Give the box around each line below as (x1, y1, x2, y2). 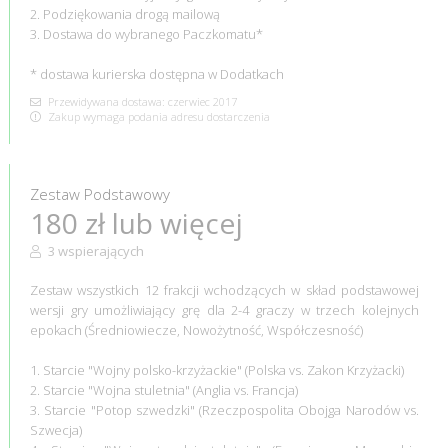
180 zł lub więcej (29, 203, 243, 242)
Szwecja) (29, 420, 82, 439)
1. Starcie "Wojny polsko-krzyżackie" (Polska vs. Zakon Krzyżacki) (29, 360, 404, 379)
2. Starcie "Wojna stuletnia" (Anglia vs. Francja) (29, 380, 298, 399)
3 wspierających (44, 241, 144, 260)
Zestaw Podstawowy (29, 183, 170, 204)
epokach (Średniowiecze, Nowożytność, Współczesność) (29, 320, 363, 339)
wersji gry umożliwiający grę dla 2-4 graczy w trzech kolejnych (29, 300, 420, 319)
